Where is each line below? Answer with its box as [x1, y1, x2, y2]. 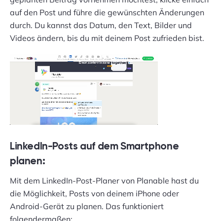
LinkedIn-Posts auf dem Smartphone [10, 142, 179, 152]
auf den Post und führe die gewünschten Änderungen [10, 7, 204, 17]
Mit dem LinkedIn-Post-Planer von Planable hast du [10, 176, 199, 185]
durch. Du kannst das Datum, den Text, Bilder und [10, 20, 192, 30]
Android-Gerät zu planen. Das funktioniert [10, 201, 164, 211]
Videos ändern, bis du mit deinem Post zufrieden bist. [10, 33, 204, 43]
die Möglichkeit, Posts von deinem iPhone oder [10, 188, 179, 198]
